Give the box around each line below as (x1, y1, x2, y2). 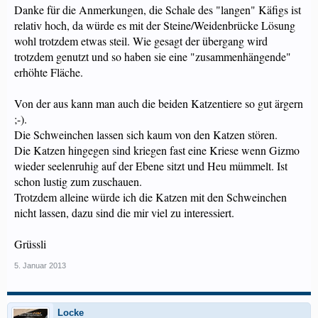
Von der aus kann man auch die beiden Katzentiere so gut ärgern (14, 96, 303, 111)
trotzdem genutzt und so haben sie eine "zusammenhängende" (14, 49, 291, 64)
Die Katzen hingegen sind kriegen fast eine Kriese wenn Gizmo (14, 143, 300, 158)
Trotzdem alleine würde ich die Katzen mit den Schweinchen (14, 190, 287, 204)
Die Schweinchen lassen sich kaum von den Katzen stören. (14, 127, 278, 142)
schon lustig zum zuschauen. (14, 174, 142, 189)
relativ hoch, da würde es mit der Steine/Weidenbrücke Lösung (14, 18, 295, 33)
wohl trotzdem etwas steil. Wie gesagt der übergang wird (14, 33, 268, 48)
